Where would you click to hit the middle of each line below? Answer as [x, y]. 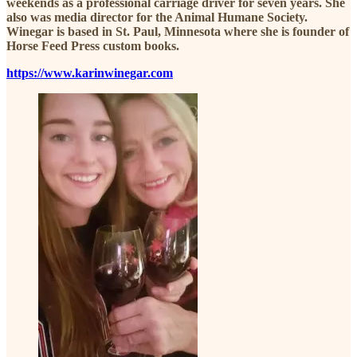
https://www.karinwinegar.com [90, 73]
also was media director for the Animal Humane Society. [157, 17]
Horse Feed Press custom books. [93, 45]
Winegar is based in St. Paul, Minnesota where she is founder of [178, 31]
